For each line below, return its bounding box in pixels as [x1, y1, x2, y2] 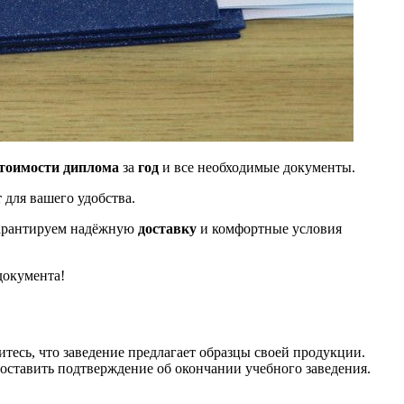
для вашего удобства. [2, 189, 135, 206]
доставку [138, 220, 197, 236]
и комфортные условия [197, 220, 342, 236]
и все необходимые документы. [159, 159, 355, 175]
